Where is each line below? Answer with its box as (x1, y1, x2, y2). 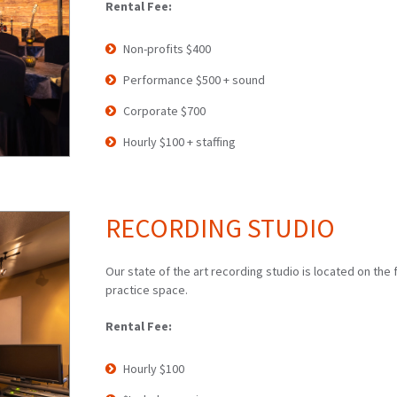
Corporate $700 (122, 102, 206, 119)
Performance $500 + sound (122, 71, 265, 88)
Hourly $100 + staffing (122, 133, 236, 150)
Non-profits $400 (122, 40, 211, 57)
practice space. (105, 281, 188, 298)
